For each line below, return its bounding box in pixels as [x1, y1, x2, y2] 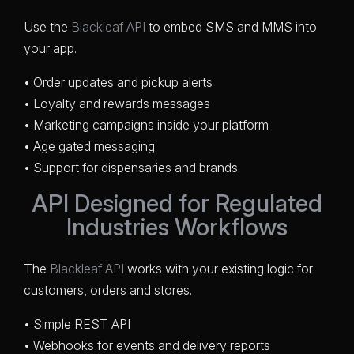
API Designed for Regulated [32, 188, 322, 217]
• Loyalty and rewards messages [24, 95, 210, 111]
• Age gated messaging [24, 137, 155, 154]
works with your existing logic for [124, 260, 313, 277]
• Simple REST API [24, 315, 130, 332]
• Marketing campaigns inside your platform [24, 116, 269, 133]
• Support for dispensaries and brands [24, 159, 238, 175]
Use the [24, 18, 71, 35]
